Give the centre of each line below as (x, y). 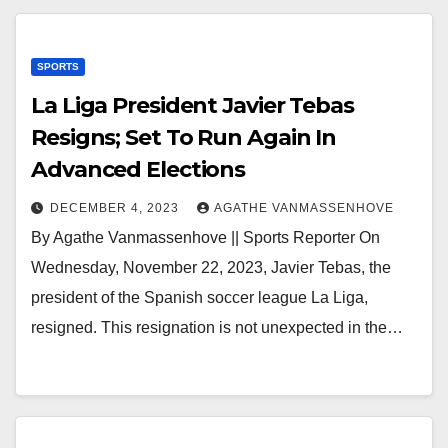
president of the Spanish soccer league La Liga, (199, 297)
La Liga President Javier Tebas (192, 105)
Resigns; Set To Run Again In (184, 137)
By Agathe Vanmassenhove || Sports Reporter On (205, 237)
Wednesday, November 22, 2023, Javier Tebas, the (211, 267)
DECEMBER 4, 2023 (116, 208)
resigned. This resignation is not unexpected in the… (217, 327)
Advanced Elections (138, 169)
